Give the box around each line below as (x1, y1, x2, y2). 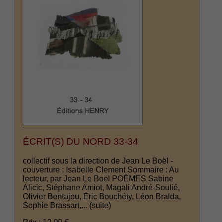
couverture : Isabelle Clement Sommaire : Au (23, 166, 179, 174)
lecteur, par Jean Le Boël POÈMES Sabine (23, 174, 174, 183)
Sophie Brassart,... (23, 201, 90, 210)
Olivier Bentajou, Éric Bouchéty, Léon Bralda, (23, 192, 181, 201)
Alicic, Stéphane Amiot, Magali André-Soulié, (23, 183, 180, 192)
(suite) (89, 201, 111, 210)
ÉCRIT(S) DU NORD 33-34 (23, 136, 139, 147)
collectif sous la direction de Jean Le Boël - (23, 157, 173, 166)
